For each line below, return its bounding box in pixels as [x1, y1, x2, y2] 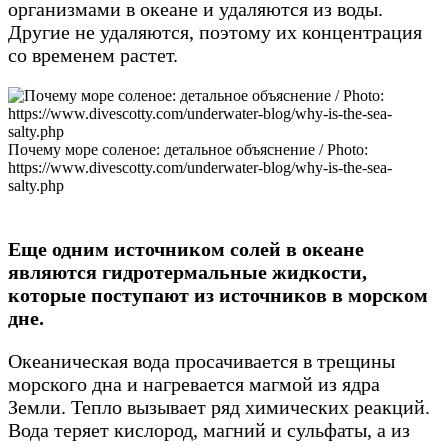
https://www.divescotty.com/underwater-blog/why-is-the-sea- [8, 158, 392, 176]
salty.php [8, 176, 64, 194]
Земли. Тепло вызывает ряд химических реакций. [8, 395, 430, 418]
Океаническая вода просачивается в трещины [8, 349, 395, 372]
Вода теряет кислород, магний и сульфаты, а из [8, 418, 410, 441]
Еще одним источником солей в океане [8, 237, 364, 260]
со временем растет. [8, 43, 178, 66]
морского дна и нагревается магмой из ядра [8, 372, 380, 395]
